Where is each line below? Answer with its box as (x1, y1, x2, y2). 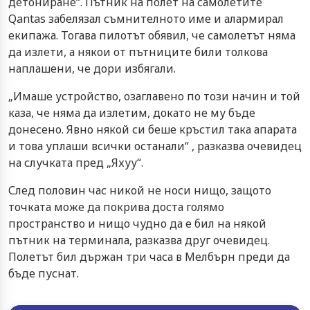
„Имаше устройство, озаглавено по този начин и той (8, 88, 300, 104)
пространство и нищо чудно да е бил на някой (8, 215, 266, 231)
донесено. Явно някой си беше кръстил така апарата (8, 121, 297, 137)
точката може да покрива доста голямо (8, 199, 224, 215)
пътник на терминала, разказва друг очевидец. (8, 232, 270, 248)
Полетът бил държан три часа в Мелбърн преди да (8, 248, 290, 264)
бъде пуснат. (8, 265, 82, 281)
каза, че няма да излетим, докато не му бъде (8, 104, 255, 120)
